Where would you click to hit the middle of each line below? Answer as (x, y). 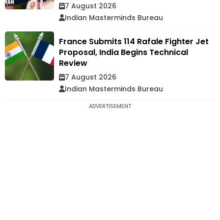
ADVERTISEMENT (110, 106)
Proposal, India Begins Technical (124, 52)
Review (73, 63)
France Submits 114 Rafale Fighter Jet (134, 41)
